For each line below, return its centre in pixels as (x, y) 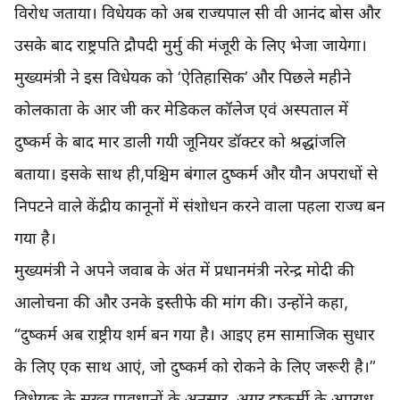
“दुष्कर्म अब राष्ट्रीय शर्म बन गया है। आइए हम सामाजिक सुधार (194, 335)
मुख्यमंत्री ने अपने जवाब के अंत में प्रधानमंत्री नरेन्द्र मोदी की (184, 271)
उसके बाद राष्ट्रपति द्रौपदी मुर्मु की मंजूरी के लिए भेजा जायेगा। (191, 46)
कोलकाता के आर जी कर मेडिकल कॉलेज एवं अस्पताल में (181, 110)
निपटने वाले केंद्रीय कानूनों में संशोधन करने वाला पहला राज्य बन (200, 206)
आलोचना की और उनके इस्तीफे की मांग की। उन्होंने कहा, (181, 303)
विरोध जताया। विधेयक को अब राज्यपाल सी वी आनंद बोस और (197, 13)
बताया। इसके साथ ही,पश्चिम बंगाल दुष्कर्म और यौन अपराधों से (196, 174)
